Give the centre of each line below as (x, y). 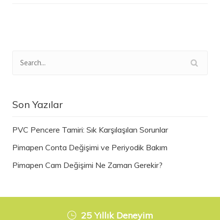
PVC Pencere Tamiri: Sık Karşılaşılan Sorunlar (90, 129)
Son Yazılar (38, 104)
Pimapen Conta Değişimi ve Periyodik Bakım (90, 147)
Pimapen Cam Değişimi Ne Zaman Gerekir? (87, 165)
